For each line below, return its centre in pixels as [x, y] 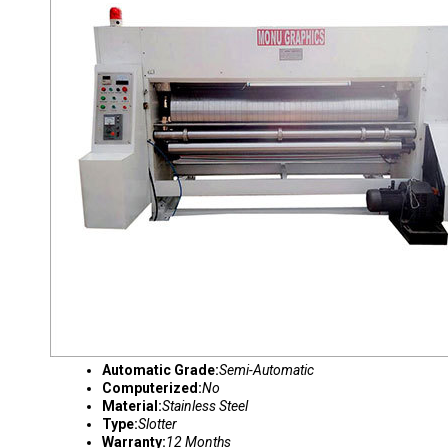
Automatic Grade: [160, 370]
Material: [132, 406]
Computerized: [152, 388]
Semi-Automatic [266, 370]
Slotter [157, 424]
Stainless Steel [205, 406]
